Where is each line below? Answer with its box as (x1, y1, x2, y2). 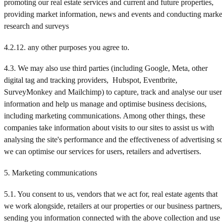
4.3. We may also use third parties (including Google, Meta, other (4, 64, 208, 73)
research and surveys (4, 21, 69, 30)
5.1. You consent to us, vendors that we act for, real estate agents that (4, 189, 218, 198)
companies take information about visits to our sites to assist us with (4, 123, 214, 132)
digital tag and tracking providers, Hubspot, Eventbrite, (4, 76, 177, 85)
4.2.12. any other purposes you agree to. (4, 43, 129, 52)
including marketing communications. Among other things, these (4, 111, 205, 120)
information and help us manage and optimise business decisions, (4, 100, 207, 109)
